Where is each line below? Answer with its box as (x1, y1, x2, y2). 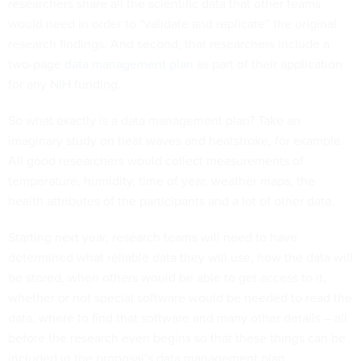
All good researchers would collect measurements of (8, 151, 304, 171)
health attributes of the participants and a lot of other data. (8, 192, 334, 211)
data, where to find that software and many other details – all (8, 309, 347, 328)
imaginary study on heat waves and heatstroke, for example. (8, 131, 344, 151)
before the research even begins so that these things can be (8, 329, 346, 348)
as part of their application (193, 55, 342, 74)
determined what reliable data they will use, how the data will (8, 248, 353, 268)
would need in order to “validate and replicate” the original (8, 15, 337, 34)
